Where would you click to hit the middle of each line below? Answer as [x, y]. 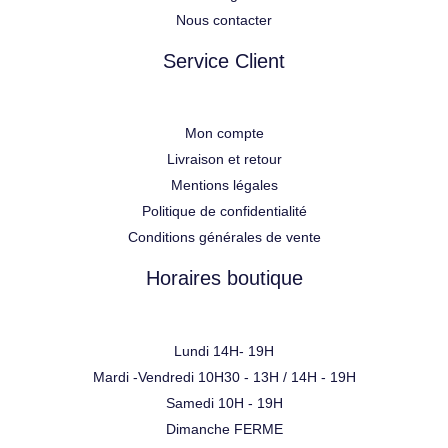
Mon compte [224, 133]
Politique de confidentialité [224, 211]
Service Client [224, 60]
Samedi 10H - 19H [224, 403]
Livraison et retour [224, 159]
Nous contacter [224, 19]
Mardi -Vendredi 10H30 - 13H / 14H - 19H [224, 377]
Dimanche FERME [224, 429]
